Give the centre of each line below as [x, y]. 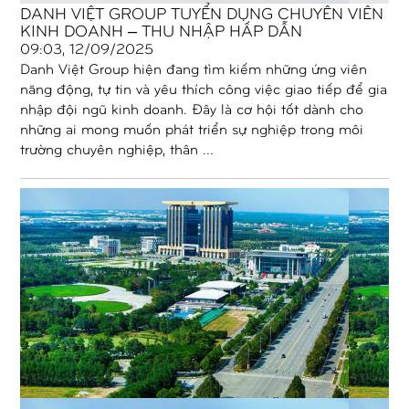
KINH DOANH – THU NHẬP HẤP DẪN [162, 29]
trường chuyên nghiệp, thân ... [117, 148]
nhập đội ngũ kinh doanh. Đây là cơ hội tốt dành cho [192, 108]
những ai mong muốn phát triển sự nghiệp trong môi [192, 128]
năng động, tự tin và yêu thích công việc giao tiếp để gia [204, 88]
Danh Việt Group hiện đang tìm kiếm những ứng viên [194, 68]
